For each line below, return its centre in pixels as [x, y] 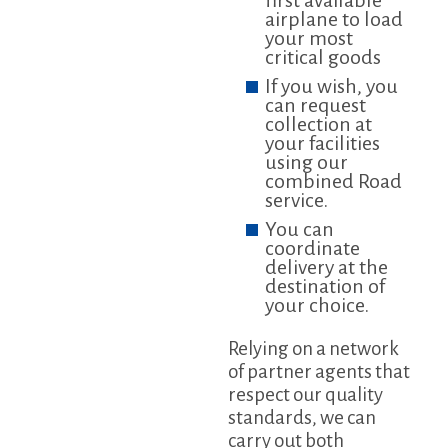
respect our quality [305, 395]
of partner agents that [318, 372]
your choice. [317, 305]
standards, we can [301, 418]
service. [297, 200]
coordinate [313, 248]
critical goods [323, 57]
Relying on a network [313, 349]
